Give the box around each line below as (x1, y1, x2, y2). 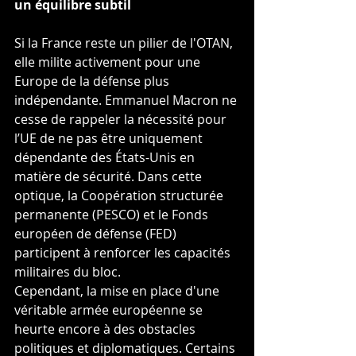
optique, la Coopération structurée (14, 187, 226, 204)
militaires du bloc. (14, 263, 121, 281)
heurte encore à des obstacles (14, 320, 199, 338)
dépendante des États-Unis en (14, 149, 198, 166)
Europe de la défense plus (14, 72, 172, 90)
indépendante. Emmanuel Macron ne (14, 91, 240, 109)
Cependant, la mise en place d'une (14, 282, 222, 300)
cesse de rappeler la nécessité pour (14, 110, 230, 128)
